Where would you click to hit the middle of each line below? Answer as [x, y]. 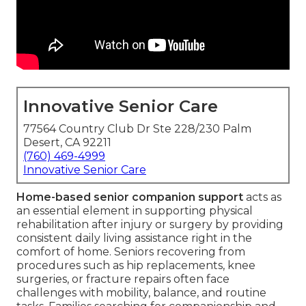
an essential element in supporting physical [135, 211]
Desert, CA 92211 [67, 143]
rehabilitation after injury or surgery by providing [150, 225]
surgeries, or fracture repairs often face [123, 279]
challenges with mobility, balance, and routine [141, 293]
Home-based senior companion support [130, 197]
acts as [262, 197]
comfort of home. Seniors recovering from [131, 252]
